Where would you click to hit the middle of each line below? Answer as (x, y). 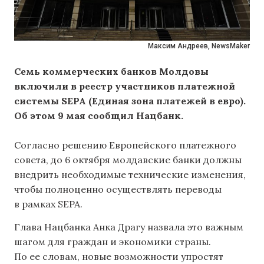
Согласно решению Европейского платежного (125, 145)
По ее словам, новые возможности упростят (119, 257)
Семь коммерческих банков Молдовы (111, 71)
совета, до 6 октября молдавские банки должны (128, 160)
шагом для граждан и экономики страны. (113, 242)
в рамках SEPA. (48, 204)
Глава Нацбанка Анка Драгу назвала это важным (129, 227)
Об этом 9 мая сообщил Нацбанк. (99, 115)
